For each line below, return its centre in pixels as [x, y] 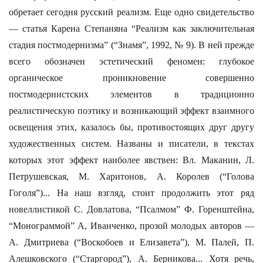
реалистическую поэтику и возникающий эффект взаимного [131, 111]
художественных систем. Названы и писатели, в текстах [131, 144]
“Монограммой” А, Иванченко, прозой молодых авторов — [131, 226]
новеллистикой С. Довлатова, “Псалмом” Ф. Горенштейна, [131, 209]
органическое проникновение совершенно [131, 78]
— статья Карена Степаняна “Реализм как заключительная [131, 28]
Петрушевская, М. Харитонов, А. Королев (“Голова [131, 176]
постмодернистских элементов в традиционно [131, 94]
